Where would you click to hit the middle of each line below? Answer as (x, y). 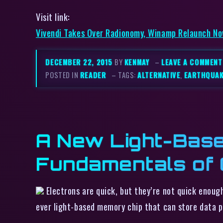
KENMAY (137, 62)
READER (93, 75)
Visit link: (53, 16)
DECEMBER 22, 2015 (80, 62)
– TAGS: (125, 75)
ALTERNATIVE (159, 75)
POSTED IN (63, 75)
